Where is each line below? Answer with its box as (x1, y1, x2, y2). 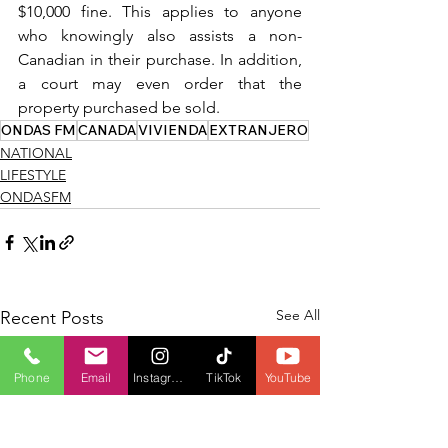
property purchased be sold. (18, 98, 220, 118)
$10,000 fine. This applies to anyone (18, 2, 302, 22)
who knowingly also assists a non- (18, 26, 302, 46)
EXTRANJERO (209, 121, 308, 140)
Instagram (171, 369, 184, 385)
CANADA (78, 121, 136, 140)
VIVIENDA (138, 121, 207, 140)
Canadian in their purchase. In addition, (18, 50, 302, 70)
